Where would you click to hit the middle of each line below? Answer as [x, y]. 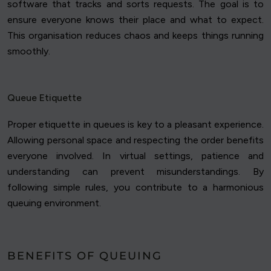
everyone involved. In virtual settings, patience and [135, 156]
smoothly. [29, 51]
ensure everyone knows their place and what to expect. [135, 20]
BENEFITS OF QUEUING [85, 256]
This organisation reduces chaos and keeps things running [135, 36]
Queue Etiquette [44, 98]
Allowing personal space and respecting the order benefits [135, 140]
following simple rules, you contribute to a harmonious [135, 188]
